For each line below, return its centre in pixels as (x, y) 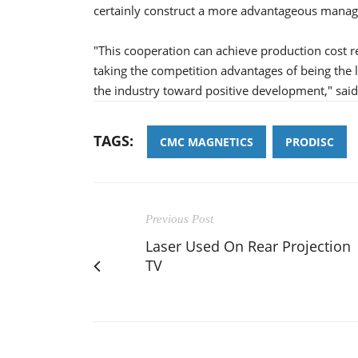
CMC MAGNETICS (207, 141)
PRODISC (310, 141)
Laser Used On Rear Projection (248, 246)
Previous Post (179, 219)
